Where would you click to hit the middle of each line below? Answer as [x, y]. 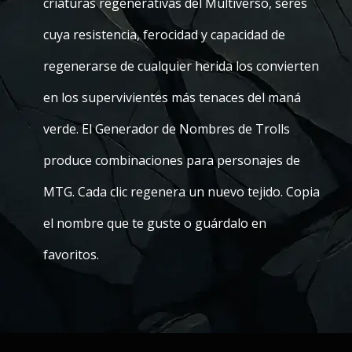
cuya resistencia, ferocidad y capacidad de [164, 35]
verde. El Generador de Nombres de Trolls [167, 129]
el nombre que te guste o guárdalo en [155, 223]
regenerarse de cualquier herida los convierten [181, 66]
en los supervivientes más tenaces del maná [172, 97]
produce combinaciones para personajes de [172, 160]
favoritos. [71, 255]
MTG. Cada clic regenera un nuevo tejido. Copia [181, 192]
